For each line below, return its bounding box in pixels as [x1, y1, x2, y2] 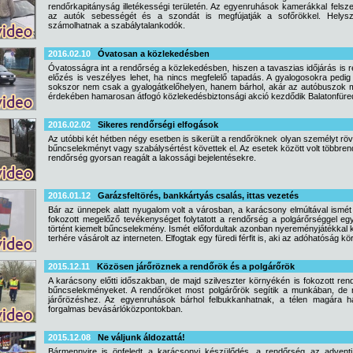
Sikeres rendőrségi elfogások [98, 120, 218, 129]
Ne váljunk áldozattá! [98, 333, 185, 342]
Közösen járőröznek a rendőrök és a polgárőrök [97, 262, 295, 271]
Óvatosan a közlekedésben [98, 49, 210, 58]
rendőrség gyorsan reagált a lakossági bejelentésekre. [48, 153, 256, 162]
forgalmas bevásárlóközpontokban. [48, 304, 183, 314]
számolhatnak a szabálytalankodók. [48, 20, 185, 30]
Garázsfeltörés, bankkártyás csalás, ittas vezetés [98, 191, 299, 200]
